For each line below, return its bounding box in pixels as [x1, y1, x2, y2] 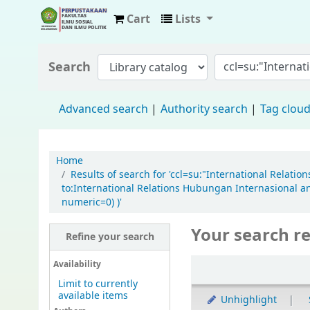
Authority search [161, 101, 248, 118]
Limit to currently [57, 277, 138, 292]
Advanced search [59, 101, 148, 118]
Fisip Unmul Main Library [39, 33, 198, 53]
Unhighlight [217, 293, 277, 308]
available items [57, 289, 128, 304]
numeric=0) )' [62, 195, 122, 210]
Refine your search [65, 230, 154, 245]
